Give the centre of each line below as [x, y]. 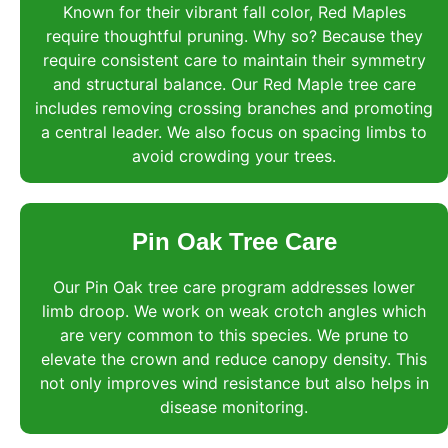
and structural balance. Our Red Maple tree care [234, 83]
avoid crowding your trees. [234, 155]
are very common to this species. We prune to [234, 334]
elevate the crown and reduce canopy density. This [234, 358]
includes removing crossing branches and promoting [234, 107]
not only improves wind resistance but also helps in [234, 382]
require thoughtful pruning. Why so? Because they [234, 35]
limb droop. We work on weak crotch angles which [234, 310]
